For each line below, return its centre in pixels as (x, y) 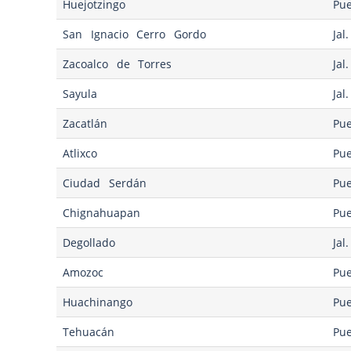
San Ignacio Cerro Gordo (134, 34)
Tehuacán (89, 332)
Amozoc (83, 273)
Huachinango (98, 302)
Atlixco (80, 154)
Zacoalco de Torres (118, 64)
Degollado (89, 243)
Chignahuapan (102, 213)
